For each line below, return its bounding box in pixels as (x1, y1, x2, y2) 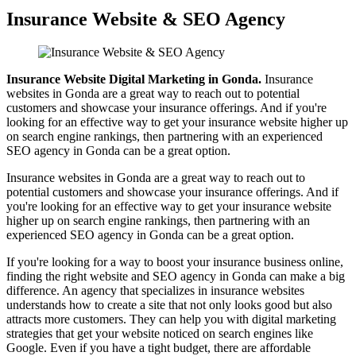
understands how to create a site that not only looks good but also (6, 298, 332, 312)
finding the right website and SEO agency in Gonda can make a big (6, 269, 345, 284)
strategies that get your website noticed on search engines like (6, 327, 313, 341)
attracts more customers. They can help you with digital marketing (6, 312, 336, 327)
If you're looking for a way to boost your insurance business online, (6, 255, 343, 269)
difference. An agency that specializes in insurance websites (6, 284, 304, 298)
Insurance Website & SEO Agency (6, 8, 285, 29)
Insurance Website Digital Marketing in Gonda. (6, 72, 261, 87)
